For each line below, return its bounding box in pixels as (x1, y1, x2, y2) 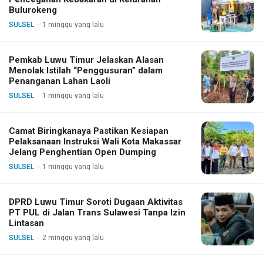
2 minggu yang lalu (42, 233, 104, 242)
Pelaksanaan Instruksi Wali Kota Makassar (9, 136, 181, 147)
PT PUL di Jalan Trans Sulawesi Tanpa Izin (9, 207, 186, 218)
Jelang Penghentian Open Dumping (9, 146, 156, 157)
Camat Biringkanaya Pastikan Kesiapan (9, 125, 168, 136)
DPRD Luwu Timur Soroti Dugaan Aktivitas (9, 196, 183, 207)
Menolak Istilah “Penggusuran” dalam (9, 65, 163, 76)
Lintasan (9, 217, 44, 228)
